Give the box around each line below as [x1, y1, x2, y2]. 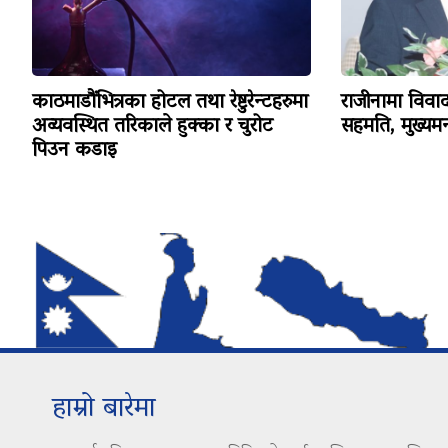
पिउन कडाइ [32, 132, 117, 171]
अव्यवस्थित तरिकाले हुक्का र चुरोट [32, 108, 273, 147]
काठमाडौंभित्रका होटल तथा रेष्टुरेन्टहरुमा [32, 84, 308, 123]
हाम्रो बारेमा [52, 383, 156, 437]
